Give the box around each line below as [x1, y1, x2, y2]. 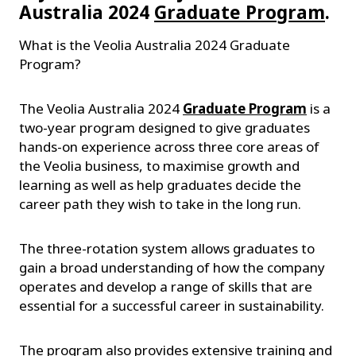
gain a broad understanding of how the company [19, 257, 325, 277]
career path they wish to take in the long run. [19, 194, 308, 213]
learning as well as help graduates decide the [19, 175, 301, 194]
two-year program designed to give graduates [19, 118, 310, 137]
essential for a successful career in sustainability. [19, 296, 324, 315]
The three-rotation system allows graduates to [19, 238, 315, 257]
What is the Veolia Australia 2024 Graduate [19, 35, 290, 54]
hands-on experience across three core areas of [19, 137, 319, 156]
